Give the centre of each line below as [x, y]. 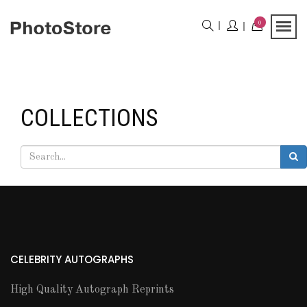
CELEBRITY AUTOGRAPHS [72, 259]
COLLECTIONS [89, 118]
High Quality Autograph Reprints [92, 290]
